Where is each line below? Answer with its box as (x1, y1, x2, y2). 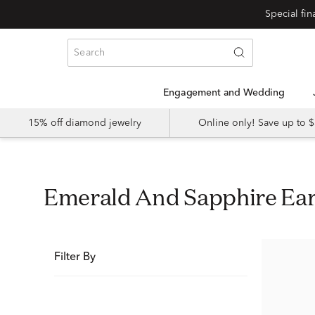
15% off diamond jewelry (28, 118, 141, 128)
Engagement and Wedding (169, 88, 285, 98)
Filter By (54, 252, 96, 263)
